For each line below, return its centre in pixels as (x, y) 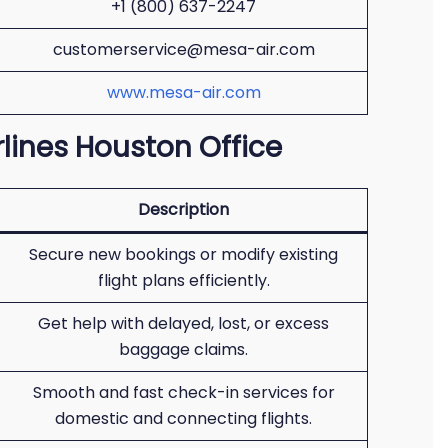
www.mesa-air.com (183, 92)
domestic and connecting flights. (183, 418)
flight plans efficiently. (183, 280)
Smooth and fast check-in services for (183, 392)
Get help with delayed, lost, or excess (183, 323)
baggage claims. (183, 349)
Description (183, 209)
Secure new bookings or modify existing (183, 254)
